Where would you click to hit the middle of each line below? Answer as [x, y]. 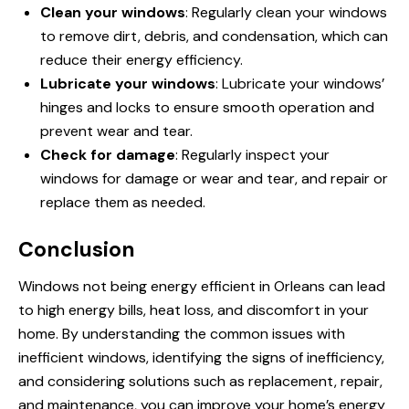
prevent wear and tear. [116, 131]
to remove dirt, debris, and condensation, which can [214, 37]
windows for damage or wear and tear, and [185, 179]
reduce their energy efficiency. [142, 60]
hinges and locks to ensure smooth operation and [207, 108]
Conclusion [77, 250]
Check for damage [108, 155]
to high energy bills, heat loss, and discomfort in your [194, 310]
